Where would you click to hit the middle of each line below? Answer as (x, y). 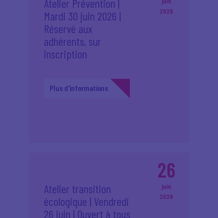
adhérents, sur (73, 41)
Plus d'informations (79, 88)
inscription (65, 54)
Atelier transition (77, 189)
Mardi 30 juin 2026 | (82, 16)
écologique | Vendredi (86, 201)
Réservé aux (68, 28)
